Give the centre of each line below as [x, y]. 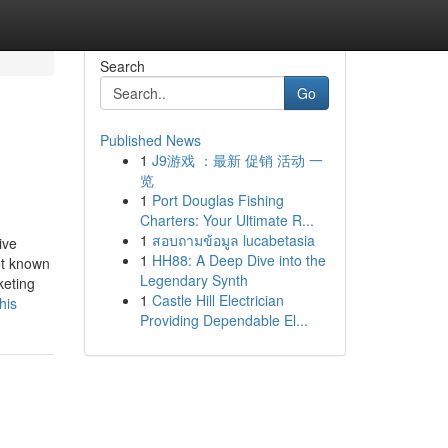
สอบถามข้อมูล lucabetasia [233, 240]
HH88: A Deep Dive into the [238, 260]
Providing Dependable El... [223, 320]
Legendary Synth [193, 280]
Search [122, 66]
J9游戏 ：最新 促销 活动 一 [237, 160]
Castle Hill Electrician [217, 300]
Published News [150, 140]
